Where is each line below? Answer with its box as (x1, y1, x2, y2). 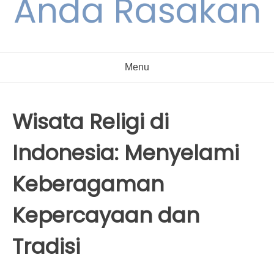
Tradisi (12, 232, 80, 261)
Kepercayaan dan (12, 201, 199, 230)
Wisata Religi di (12, 107, 169, 136)
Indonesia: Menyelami (12, 138, 239, 168)
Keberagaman (12, 169, 164, 199)
